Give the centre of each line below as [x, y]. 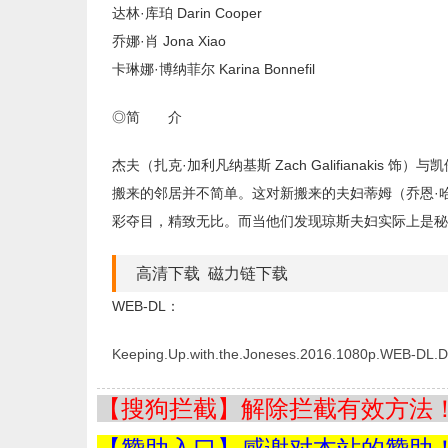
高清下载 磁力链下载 [212, 273]
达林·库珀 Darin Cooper [187, 13]
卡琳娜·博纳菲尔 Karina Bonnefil [213, 69]
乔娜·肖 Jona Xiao [169, 41]
